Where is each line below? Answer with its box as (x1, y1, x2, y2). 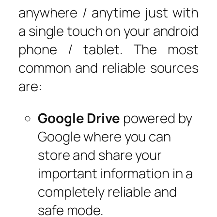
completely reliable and (38, 182, 177, 201)
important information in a (38, 164, 193, 182)
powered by (120, 108, 192, 127)
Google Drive (38, 108, 120, 127)
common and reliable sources (18, 59, 199, 77)
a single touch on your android (18, 22, 199, 40)
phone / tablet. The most (18, 40, 199, 58)
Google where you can (38, 127, 171, 145)
